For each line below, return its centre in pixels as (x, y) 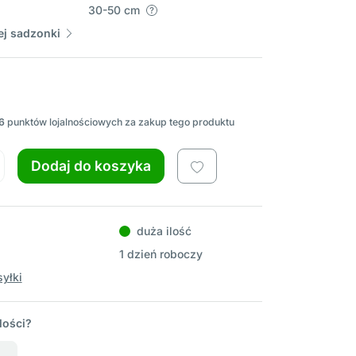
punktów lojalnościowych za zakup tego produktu (120, 122)
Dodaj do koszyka (91, 166)
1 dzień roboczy (161, 254)
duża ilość (164, 231)
